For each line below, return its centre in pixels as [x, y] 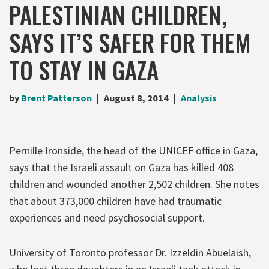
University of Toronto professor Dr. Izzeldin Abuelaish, [130, 252]
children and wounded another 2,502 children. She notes [134, 184]
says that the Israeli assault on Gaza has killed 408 [121, 167]
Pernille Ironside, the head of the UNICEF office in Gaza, [133, 150]
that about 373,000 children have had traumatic [115, 201]
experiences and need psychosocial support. [107, 217]
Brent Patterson [56, 98]
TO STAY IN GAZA [84, 69]
